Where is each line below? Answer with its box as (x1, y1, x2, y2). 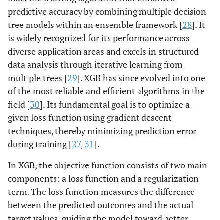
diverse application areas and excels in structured (8, 45, 199, 57)
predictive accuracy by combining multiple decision (8, 5, 206, 18)
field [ (8, 98, 30, 110)
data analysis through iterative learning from (8, 58, 183, 71)
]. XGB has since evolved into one (77, 72, 205, 84)
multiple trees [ (8, 72, 67, 84)
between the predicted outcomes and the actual (8, 199, 193, 211)
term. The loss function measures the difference (8, 186, 194, 198)
